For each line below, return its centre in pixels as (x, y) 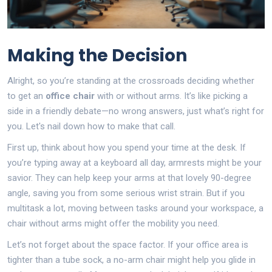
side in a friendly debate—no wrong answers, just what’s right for (136, 111)
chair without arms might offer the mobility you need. (113, 223)
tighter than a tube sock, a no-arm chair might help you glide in (131, 260)
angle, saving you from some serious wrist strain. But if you (126, 193)
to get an (26, 96)
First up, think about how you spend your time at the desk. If (127, 147)
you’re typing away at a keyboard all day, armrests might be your (134, 162)
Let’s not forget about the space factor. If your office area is (128, 244)
